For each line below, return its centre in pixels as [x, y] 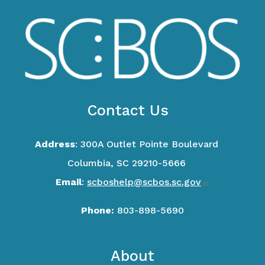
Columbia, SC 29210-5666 [132, 163]
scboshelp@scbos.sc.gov [144, 182]
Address [55, 144]
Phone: [98, 210]
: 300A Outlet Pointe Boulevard [153, 144]
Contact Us [132, 110]
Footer [35, 250]
